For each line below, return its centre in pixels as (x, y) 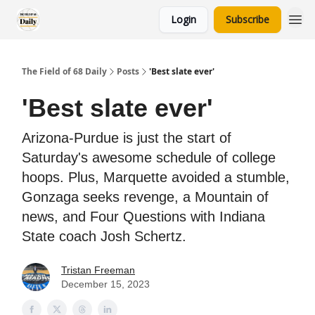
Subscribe (247, 19)
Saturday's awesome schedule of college (149, 157)
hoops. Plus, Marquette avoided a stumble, (156, 177)
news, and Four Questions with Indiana (143, 217)
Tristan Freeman (98, 270)
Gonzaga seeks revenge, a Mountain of (145, 197)
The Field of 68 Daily (64, 71)
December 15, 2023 (105, 284)
